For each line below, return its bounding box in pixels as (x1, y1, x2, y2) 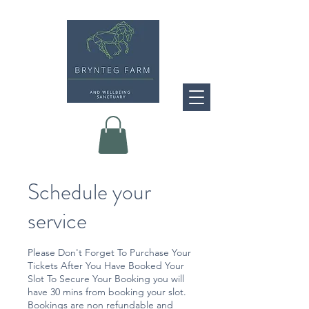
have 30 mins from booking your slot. (28, 285, 186, 298)
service (28, 204, 87, 237)
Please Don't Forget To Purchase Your (28, 246, 191, 259)
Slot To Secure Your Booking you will (28, 272, 184, 285)
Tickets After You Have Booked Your (28, 259, 184, 272)
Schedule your (28, 175, 151, 208)
